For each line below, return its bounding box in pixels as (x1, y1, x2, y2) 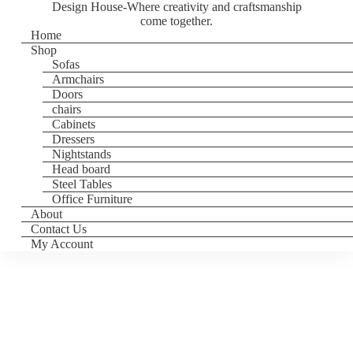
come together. (140, 14, 213, 28)
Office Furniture (52, 192, 133, 206)
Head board (52, 162, 111, 176)
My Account (31, 237, 94, 251)
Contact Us (31, 222, 87, 236)
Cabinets (52, 117, 96, 131)
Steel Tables (52, 177, 113, 191)
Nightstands (52, 147, 112, 161)
